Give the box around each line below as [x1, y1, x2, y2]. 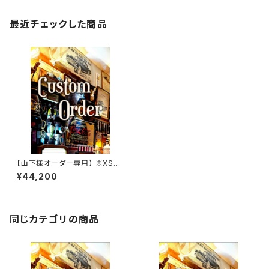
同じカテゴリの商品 [10, 213, 100, 225]
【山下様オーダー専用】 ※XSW [17, 159, 121, 168]
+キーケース [17, 168, 59, 177]
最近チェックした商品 [10, 18, 107, 30]
